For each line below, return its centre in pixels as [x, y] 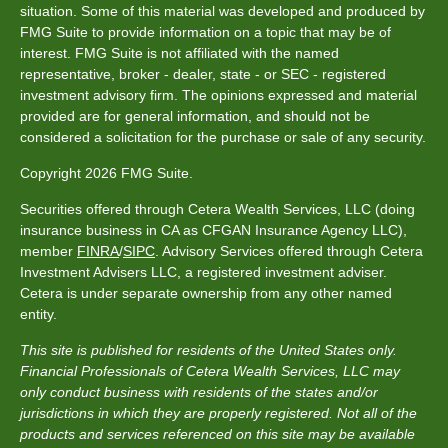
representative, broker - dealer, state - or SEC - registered [203, 73]
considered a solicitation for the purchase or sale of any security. [223, 136]
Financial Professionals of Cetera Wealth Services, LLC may [210, 370]
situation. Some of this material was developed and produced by [222, 10]
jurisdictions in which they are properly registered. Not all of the [218, 412]
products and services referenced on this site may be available [217, 433]
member [48, 250]
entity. [38, 313]
